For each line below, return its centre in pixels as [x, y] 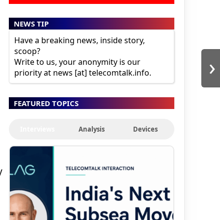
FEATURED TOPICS [46, 103]
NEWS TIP [31, 23]
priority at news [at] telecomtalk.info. [82, 72]
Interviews [38, 129]
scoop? [27, 51]
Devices [146, 129]
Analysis [91, 129]
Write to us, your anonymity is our [77, 62]
